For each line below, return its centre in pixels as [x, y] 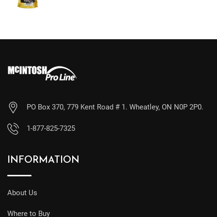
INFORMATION [43, 160]
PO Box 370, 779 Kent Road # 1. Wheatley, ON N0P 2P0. [115, 107]
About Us [22, 193]
